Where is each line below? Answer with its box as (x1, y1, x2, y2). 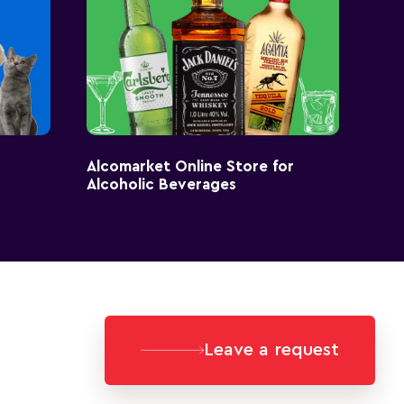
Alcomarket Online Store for (87, 158, 294, 174)
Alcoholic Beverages (87, 176, 236, 192)
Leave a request (204, 341, 339, 359)
